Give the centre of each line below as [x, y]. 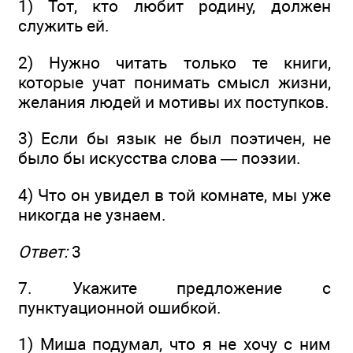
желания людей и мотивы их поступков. [174, 102]
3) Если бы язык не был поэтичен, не [175, 139]
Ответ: [43, 251]
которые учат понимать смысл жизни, [175, 82]
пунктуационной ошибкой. [120, 308]
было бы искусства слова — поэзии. [160, 158]
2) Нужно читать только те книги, [175, 62]
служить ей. [64, 26]
